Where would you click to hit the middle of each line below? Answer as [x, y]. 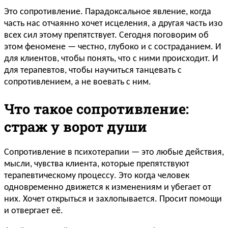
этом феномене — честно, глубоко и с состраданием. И [113, 47]
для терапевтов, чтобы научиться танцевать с [93, 71]
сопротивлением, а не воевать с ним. [78, 82]
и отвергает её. [34, 211]
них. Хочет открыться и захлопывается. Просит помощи [113, 199]
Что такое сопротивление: [96, 108]
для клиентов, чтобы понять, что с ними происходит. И [111, 59]
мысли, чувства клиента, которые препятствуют [97, 164]
